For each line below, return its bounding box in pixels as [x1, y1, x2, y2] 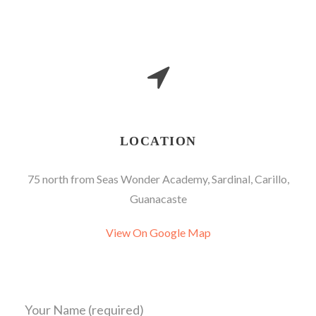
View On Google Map [105, 226, 211, 240]
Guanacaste [129, 192, 187, 206]
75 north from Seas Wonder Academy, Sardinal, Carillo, [27, 172, 289, 186]
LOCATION [119, 134, 197, 149]
